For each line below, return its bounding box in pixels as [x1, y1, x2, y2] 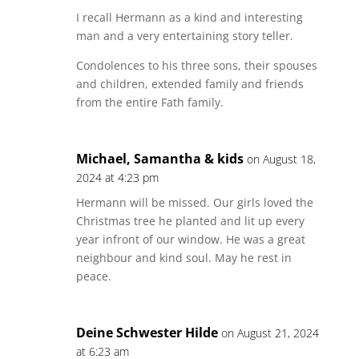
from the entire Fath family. [75, 95, 224, 110]
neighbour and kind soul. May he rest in [75, 250, 292, 265]
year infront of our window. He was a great [75, 232, 305, 247]
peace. [75, 268, 111, 284]
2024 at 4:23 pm [75, 170, 159, 185]
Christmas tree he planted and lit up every [75, 213, 305, 228]
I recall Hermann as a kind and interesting [75, 10, 303, 25]
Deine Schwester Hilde [75, 324, 218, 341]
